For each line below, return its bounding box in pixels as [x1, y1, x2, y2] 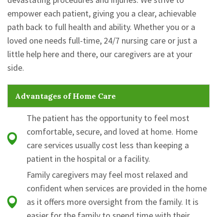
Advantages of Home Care [15, 91, 116, 101]
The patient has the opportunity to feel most [27, 112, 189, 124]
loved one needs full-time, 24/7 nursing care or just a [7, 35, 197, 46]
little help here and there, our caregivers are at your [7, 48, 192, 60]
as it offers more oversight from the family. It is [27, 196, 199, 208]
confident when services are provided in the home [27, 183, 207, 194]
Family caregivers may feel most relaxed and [27, 169, 188, 181]
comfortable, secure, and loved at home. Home [27, 126, 198, 138]
